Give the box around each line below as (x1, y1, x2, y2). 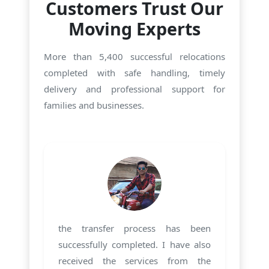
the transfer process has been (58, 222, 211, 234)
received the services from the (58, 254, 211, 267)
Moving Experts (68, 16, 201, 40)
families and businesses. (43, 98, 144, 111)
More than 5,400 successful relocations (43, 50, 226, 62)
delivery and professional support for (43, 82, 226, 95)
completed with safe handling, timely (43, 66, 226, 79)
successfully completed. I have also (58, 238, 211, 250)
